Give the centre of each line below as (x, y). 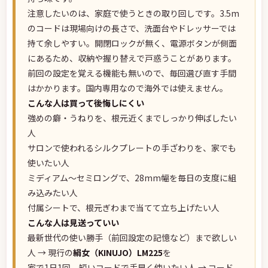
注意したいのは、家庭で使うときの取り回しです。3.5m (133, 13)
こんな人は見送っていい (73, 223)
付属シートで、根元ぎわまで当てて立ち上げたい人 (124, 208)
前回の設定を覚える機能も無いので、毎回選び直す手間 (132, 73)
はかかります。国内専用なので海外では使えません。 (128, 88)
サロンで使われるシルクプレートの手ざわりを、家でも (132, 148)
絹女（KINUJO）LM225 (118, 252)
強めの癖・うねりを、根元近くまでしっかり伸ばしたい (132, 118)
